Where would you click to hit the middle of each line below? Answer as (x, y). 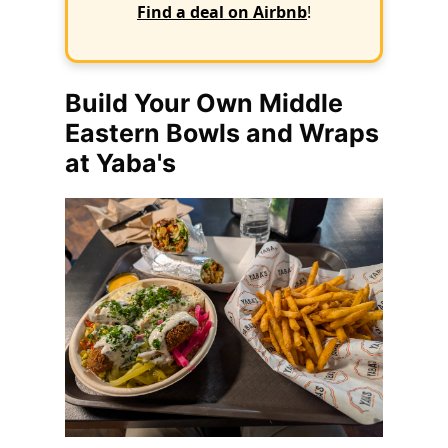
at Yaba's (120, 163)
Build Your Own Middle (204, 103)
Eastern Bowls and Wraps (222, 133)
